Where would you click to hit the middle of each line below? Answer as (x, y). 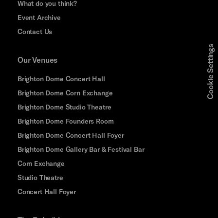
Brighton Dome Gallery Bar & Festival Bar (81, 149)
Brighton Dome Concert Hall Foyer (71, 135)
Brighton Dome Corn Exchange (65, 93)
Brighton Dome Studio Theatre (64, 107)
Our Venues (37, 60)
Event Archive (39, 18)
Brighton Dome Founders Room (65, 121)
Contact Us (35, 32)
